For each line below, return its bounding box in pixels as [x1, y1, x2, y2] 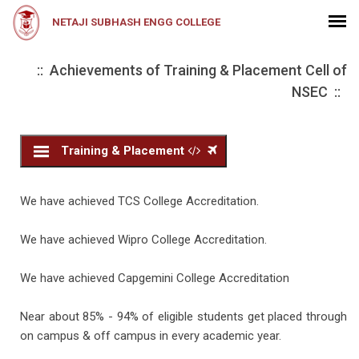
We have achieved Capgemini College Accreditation [20, 271, 289, 286]
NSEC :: [292, 83, 347, 100]
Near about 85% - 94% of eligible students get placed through [20, 309, 347, 325]
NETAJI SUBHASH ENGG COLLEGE [52, 16, 220, 29]
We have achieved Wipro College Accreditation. [20, 232, 267, 248]
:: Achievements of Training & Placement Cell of [30, 62, 347, 79]
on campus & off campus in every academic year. [20, 329, 281, 344]
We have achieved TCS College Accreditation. [20, 194, 259, 209]
